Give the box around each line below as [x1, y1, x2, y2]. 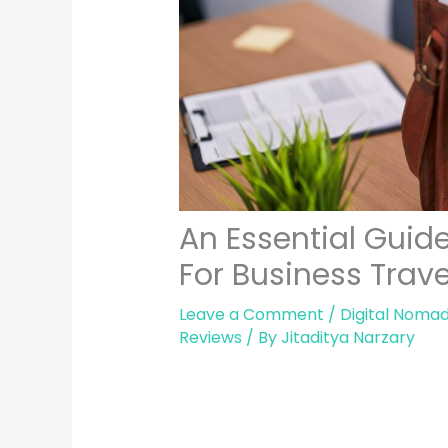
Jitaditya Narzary [280, 326, 415, 350]
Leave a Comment [178, 303, 324, 327]
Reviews [178, 326, 242, 350]
